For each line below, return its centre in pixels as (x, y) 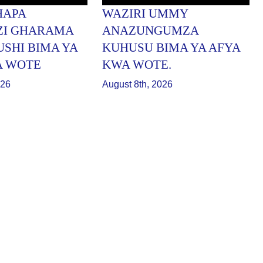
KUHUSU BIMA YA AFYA (171, 48)
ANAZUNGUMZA (150, 31)
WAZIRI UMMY (145, 14)
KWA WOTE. (136, 65)
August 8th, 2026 (137, 85)
